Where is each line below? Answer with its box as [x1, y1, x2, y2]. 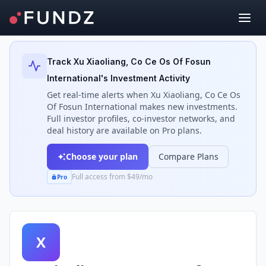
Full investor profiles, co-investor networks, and [47, 113, 235, 124]
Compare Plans [159, 151, 218, 162]
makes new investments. [137, 101, 237, 112]
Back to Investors [21, 14, 89, 26]
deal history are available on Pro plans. [47, 125, 202, 136]
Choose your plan [66, 151, 138, 162]
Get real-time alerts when [47, 89, 151, 100]
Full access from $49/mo [71, 172, 153, 182]
